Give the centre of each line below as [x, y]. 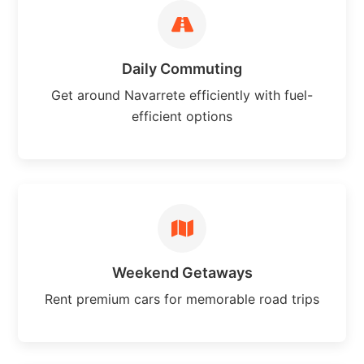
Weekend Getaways [182, 272]
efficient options [182, 116]
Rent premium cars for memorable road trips [182, 299]
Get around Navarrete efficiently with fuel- [182, 95]
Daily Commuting [182, 68]
